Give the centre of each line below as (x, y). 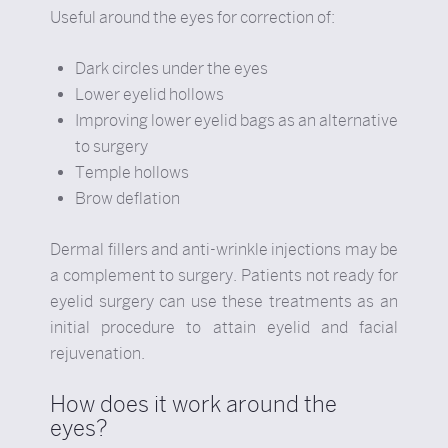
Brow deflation (127, 198)
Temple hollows (132, 172)
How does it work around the (193, 404)
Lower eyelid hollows (149, 94)
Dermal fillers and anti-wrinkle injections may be (224, 249)
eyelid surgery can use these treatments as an (224, 301)
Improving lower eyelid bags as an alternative (236, 120)
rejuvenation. (97, 353)
